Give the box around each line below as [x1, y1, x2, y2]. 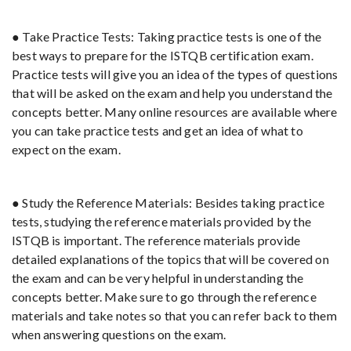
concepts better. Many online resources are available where [12, 104, 338, 119]
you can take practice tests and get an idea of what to [12, 123, 303, 138]
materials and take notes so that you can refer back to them [12, 308, 337, 323]
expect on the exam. [12, 142, 121, 157]
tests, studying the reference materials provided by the [12, 214, 312, 229]
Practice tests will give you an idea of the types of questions [12, 67, 338, 81]
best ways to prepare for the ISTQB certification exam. [12, 48, 313, 63]
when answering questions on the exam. [12, 327, 226, 342]
